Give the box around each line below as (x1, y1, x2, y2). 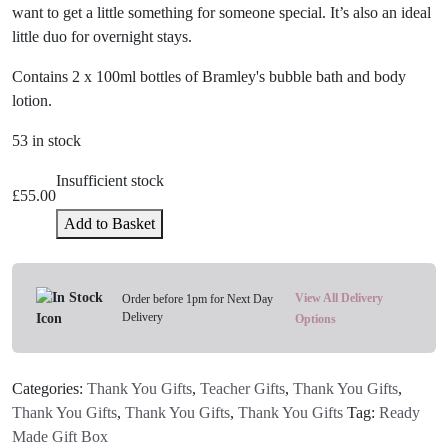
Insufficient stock (56, 171, 164, 189)
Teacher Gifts (200, 379, 285, 397)
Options (294, 311, 336, 326)
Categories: (12, 379, 87, 397)
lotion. (12, 91, 52, 109)
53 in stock (12, 131, 81, 149)
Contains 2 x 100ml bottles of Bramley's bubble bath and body (12, 67, 406, 85)
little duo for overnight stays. (12, 27, 192, 45)
